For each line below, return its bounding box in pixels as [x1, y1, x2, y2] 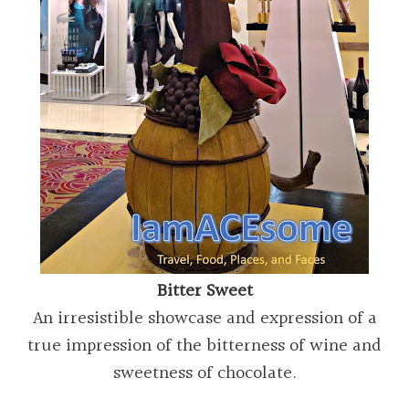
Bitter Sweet [156, 276, 253, 306]
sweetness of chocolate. [112, 358, 297, 388]
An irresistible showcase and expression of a [32, 303, 377, 333]
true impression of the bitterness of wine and [27, 330, 382, 361]
